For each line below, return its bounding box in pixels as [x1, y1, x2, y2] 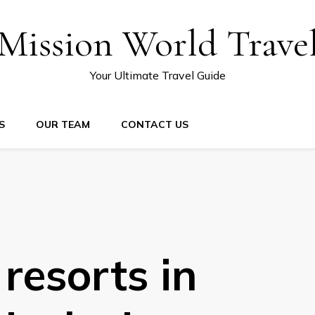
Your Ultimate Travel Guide [89, 68, 226, 82]
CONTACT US [121, 118, 188, 131]
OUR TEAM [36, 118, 90, 131]
